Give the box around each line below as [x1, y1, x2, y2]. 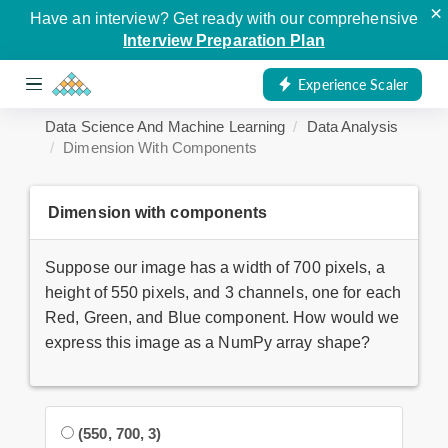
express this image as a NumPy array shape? [45, 334, 371, 351]
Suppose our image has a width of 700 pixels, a [45, 259, 385, 276]
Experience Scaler [298, 75, 408, 93]
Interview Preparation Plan [123, 32, 325, 49]
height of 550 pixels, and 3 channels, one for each [45, 284, 402, 301]
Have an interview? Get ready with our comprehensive [29, 10, 419, 27]
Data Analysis [306, 118, 398, 135]
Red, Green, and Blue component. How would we [45, 309, 400, 326]
